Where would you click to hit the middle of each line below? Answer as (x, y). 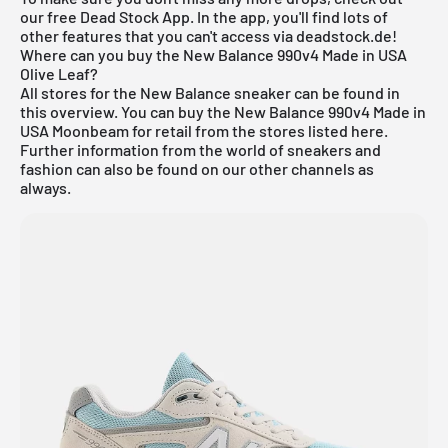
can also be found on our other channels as (223, 168)
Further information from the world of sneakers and (200, 149)
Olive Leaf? (59, 73)
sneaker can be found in (315, 92)
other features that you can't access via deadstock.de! (208, 35)
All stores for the (80, 92)
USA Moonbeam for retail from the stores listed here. (204, 130)
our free (50, 16)
